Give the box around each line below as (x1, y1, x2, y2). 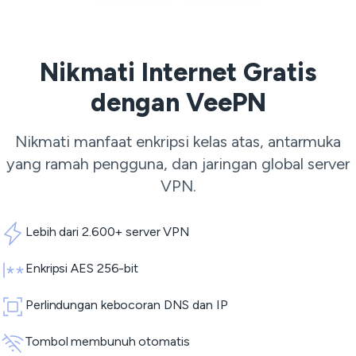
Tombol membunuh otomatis (25, 334, 190, 349)
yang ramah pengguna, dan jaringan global (6, 154, 308, 173)
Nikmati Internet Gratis (39, 57, 317, 87)
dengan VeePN (90, 87, 266, 118)
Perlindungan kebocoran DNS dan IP (25, 297, 228, 312)
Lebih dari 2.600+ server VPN (25, 224, 191, 239)
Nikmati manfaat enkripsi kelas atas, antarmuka (15, 132, 341, 151)
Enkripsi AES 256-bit (25, 261, 138, 276)
